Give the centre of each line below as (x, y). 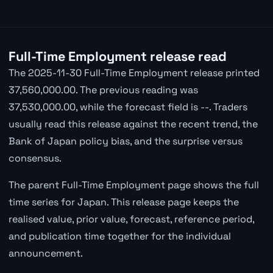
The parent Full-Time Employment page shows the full (133, 185)
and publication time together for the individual (119, 236)
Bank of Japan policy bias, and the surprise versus (125, 141)
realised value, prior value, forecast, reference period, (131, 219)
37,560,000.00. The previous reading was (103, 90)
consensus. (35, 158)
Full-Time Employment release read (117, 56)
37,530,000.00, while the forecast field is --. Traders (128, 107)
